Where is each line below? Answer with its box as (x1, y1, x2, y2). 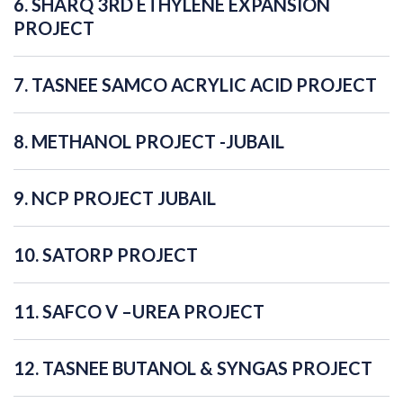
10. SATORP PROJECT (13, 244, 198, 266)
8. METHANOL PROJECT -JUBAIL (13, 130, 284, 153)
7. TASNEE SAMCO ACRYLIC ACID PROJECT (13, 74, 377, 96)
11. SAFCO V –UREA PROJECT (13, 300, 264, 323)
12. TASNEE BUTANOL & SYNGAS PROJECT (13, 357, 372, 380)
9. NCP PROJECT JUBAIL (13, 187, 216, 210)
